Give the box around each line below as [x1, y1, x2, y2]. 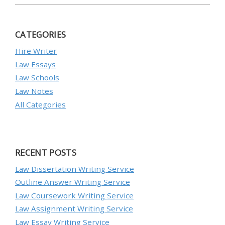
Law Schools [15, 72, 59, 83]
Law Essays [15, 59, 56, 69]
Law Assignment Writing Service [15, 203, 133, 214]
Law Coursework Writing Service [15, 190, 134, 200]
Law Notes [15, 86, 53, 96]
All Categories [15, 99, 66, 109]
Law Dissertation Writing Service [15, 163, 134, 174]
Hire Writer [15, 46, 57, 56]
